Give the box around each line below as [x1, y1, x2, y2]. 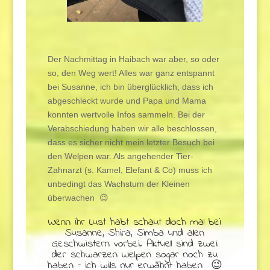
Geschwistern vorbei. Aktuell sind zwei [52, 236, 218, 252]
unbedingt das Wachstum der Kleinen [47, 178, 190, 189]
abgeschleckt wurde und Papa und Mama [47, 95, 206, 105]
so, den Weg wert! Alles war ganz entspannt [47, 67, 215, 78]
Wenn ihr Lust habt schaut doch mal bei [48, 214, 222, 230]
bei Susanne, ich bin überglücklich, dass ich [47, 81, 213, 92]
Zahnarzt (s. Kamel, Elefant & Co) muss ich [47, 165, 212, 175]
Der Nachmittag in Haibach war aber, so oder [47, 54, 219, 64]
